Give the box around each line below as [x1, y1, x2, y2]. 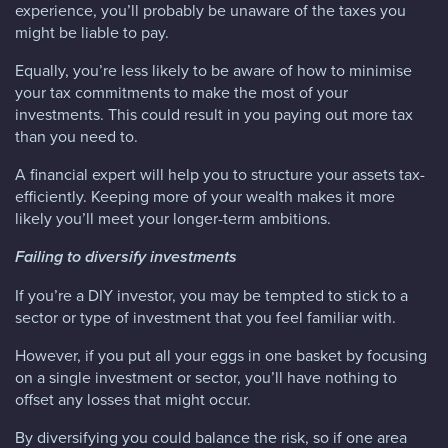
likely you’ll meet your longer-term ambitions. [15, 206, 331, 229]
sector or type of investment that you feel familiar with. [15, 305, 396, 328]
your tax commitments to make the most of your [15, 80, 348, 103]
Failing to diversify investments [15, 244, 237, 268]
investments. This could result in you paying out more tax [15, 102, 413, 125]
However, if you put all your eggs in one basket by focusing [15, 343, 427, 366]
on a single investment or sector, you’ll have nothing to [15, 365, 397, 388]
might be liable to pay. [15, 20, 169, 43]
